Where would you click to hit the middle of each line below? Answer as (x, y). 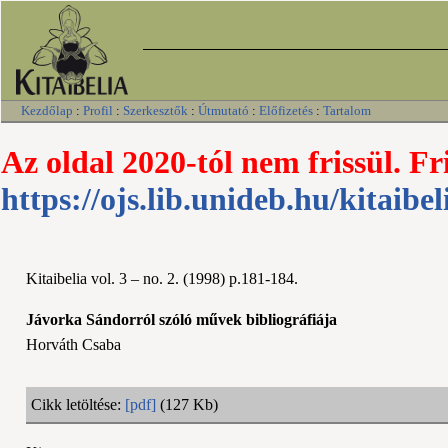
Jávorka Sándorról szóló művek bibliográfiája (181, 319)
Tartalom (347, 110)
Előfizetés (286, 110)
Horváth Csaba (73, 344)
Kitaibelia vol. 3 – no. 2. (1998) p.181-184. (162, 278)
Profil (98, 110)
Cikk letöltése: (78, 404)
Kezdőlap (47, 110)
